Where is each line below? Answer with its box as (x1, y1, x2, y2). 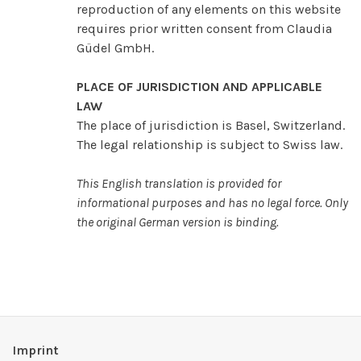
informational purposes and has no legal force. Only (77, 194, 348, 210)
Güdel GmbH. (77, 39, 154, 56)
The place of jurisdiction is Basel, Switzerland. (77, 117, 345, 133)
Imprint (12, 342, 59, 358)
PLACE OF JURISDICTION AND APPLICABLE (77, 78, 322, 94)
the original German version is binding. (77, 214, 279, 230)
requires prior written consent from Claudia (77, 20, 332, 36)
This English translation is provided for (77, 175, 281, 191)
